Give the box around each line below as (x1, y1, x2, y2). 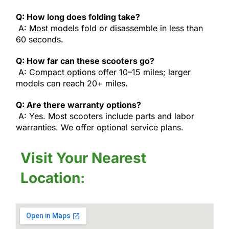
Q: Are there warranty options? (15, 99, 141, 110)
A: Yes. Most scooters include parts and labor (15, 110, 194, 121)
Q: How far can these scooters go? (15, 55, 154, 66)
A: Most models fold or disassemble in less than (15, 22, 203, 33)
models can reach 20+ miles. (15, 78, 128, 88)
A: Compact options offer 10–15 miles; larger (15, 66, 191, 77)
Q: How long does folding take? (15, 11, 140, 22)
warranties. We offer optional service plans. (15, 122, 184, 132)
